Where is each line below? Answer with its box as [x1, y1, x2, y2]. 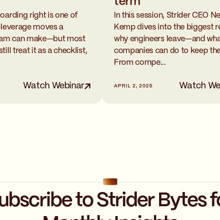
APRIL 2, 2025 [114, 83, 153, 89]
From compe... [114, 59, 166, 67]
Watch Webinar [23, 82, 84, 91]
